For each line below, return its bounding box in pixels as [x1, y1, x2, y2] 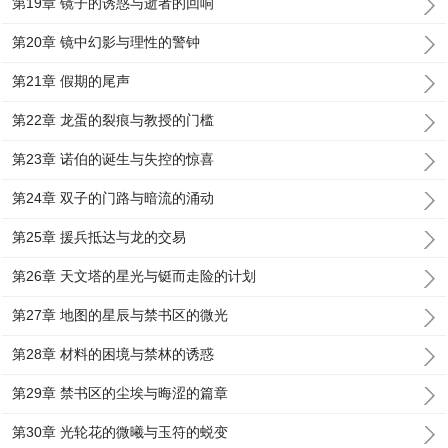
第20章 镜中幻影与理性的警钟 [12, 34, 201, 50]
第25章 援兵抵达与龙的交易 [12, 229, 187, 245]
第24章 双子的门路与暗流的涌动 [12, 190, 215, 206]
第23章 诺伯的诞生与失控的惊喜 [12, 151, 215, 167]
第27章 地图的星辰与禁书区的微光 [12, 307, 229, 323]
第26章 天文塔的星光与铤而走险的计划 [12, 268, 257, 284]
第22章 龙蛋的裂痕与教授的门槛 [12, 112, 215, 128]
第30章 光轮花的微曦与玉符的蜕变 [12, 424, 229, 440]
